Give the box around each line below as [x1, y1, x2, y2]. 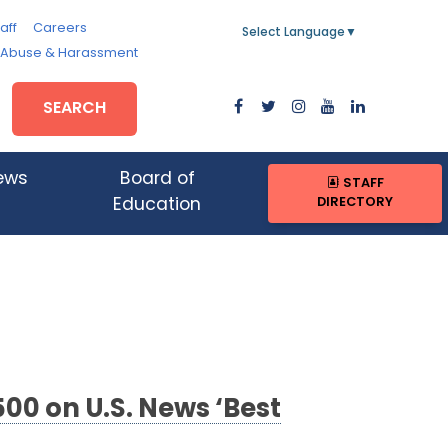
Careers [32, 22, 87, 35]
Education [113, 197, 202, 215]
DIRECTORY [317, 196, 394, 210]
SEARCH [43, 100, 107, 117]
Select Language [242, 27, 345, 39]
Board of [119, 171, 195, 189]
